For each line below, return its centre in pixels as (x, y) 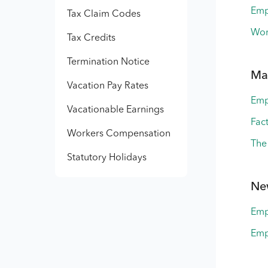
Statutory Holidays (107, 158)
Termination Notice (108, 62)
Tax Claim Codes (104, 14)
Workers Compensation (119, 134)
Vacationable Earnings (115, 110)
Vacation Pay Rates (108, 86)
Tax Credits (91, 38)
